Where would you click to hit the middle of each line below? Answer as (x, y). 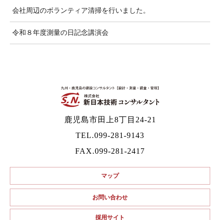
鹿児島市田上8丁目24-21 (110, 120)
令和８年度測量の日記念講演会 (60, 33)
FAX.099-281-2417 (110, 151)
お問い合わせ (110, 198)
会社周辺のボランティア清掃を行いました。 (81, 11)
